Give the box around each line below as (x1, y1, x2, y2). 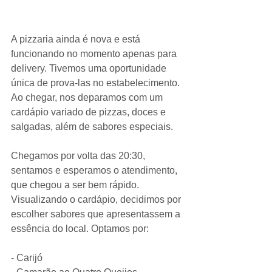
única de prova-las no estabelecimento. (11, 77, 182, 88)
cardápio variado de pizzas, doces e (11, 106, 168, 117)
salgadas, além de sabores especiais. (11, 121, 173, 132)
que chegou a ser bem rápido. (11, 179, 141, 190)
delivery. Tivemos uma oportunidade (11, 63, 169, 73)
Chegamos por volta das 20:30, (11, 150, 148, 161)
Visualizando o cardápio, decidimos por (11, 194, 183, 205)
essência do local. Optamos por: (11, 223, 149, 234)
